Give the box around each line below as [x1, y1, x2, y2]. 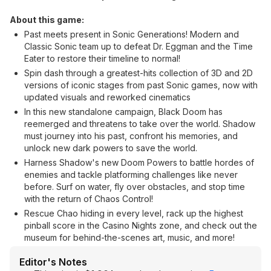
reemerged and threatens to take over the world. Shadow [24, 119, 255, 129]
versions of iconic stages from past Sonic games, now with [24, 80, 258, 90]
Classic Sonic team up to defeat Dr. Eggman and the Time [24, 41, 253, 51]
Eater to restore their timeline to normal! [24, 53, 180, 64]
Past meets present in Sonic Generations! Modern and [24, 29, 239, 39]
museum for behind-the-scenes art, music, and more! [24, 232, 235, 243]
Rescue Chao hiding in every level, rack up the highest [24, 208, 243, 218]
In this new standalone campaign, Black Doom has [24, 106, 223, 117]
